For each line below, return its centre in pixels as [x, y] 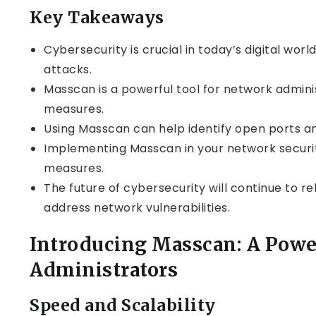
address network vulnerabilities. [137, 208]
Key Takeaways [97, 17]
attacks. [68, 69]
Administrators [104, 270]
